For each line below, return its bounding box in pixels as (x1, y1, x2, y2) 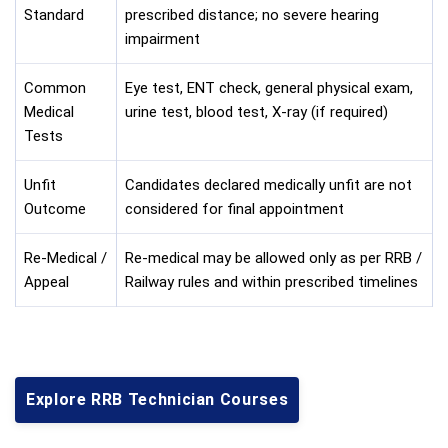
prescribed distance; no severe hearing (125, 5, 379, 24)
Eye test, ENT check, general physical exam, (125, 78, 413, 97)
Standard (24, 5, 84, 24)
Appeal (24, 272, 69, 291)
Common (24, 78, 86, 97)
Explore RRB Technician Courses (26, 390, 289, 409)
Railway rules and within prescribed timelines (125, 272, 418, 291)
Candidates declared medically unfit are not (125, 175, 412, 194)
